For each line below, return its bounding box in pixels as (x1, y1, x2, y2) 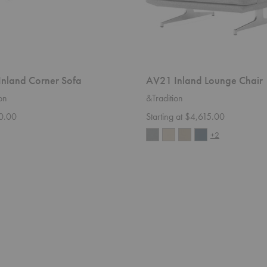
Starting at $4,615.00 (146, 110, 225, 123)
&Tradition (146, 92, 183, 105)
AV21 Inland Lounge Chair (146, 73, 263, 88)
